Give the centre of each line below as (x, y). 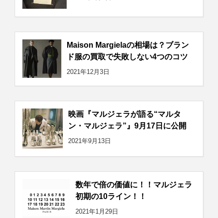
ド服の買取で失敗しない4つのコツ (127, 56)
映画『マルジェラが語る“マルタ (125, 114)
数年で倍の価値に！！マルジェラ (134, 184)
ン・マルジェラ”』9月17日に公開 (127, 126)
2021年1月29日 (97, 211)
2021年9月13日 (90, 141)
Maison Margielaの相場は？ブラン (128, 45)
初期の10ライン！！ (111, 196)
